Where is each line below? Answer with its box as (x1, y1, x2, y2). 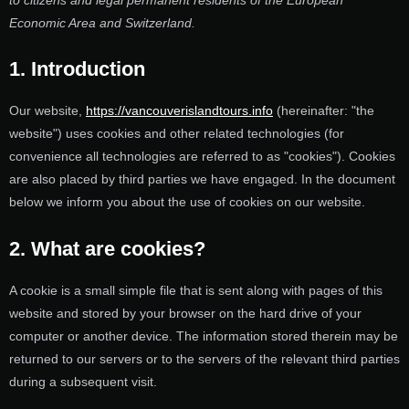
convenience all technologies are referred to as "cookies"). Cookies (9, 149, 395, 164)
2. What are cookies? (9, 236, 205, 260)
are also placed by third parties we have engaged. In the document (9, 172, 395, 187)
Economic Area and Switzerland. (9, 16, 195, 31)
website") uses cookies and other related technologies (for (9, 126, 344, 142)
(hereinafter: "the (273, 103, 374, 119)
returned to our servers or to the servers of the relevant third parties (9, 351, 400, 366)
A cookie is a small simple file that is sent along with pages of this (9, 282, 383, 298)
